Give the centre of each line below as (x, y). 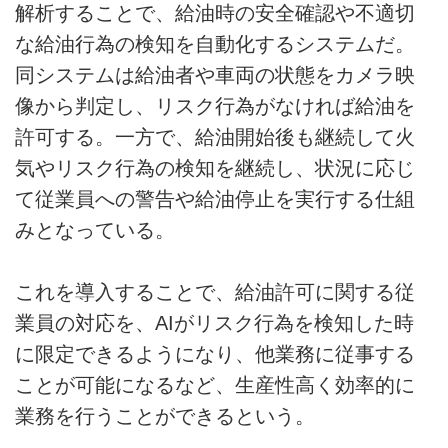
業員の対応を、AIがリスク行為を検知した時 (214, 323)
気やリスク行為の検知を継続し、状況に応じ (215, 167)
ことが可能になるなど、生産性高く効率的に (215, 385)
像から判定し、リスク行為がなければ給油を (215, 105)
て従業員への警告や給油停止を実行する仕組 (215, 198)
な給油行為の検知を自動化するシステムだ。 (215, 43)
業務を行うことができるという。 (165, 416)
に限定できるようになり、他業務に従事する (215, 354)
